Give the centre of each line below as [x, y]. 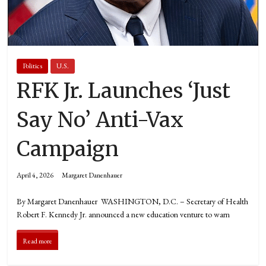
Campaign [68, 149]
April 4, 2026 [35, 175]
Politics [33, 66]
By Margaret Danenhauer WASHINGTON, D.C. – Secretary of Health [133, 202]
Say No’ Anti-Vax [100, 120]
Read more [38, 241]
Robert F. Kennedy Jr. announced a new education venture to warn [123, 215]
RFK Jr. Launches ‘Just [124, 91]
